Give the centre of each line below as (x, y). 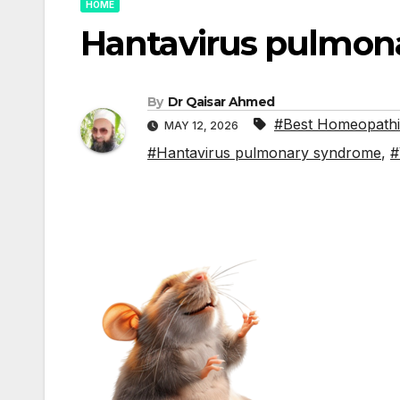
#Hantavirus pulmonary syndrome (264, 153)
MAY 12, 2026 (201, 126)
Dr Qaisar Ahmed (221, 102)
